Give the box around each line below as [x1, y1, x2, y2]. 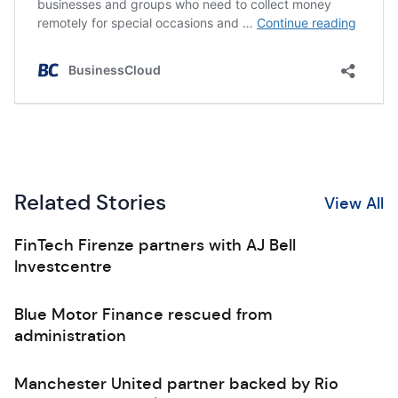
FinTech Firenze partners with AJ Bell [14, 235, 296, 255]
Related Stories [14, 189, 166, 216]
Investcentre [14, 257, 112, 276]
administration [14, 326, 126, 346]
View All [324, 193, 384, 213]
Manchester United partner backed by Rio [14, 374, 338, 394]
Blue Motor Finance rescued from [14, 305, 272, 324]
